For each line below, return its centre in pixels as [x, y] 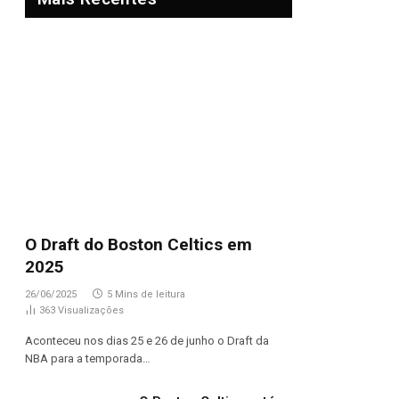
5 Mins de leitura [146, 294]
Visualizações [91, 310]
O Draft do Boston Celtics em [138, 244]
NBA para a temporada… [88, 358]
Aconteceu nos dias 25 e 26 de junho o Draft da [147, 341]
